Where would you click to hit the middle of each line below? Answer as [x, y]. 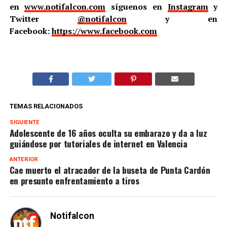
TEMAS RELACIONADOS [46, 106]
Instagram [188, 7]
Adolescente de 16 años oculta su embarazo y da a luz [108, 133]
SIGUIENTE [24, 123]
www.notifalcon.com [65, 7]
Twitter [43, 19]
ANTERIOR [24, 160]
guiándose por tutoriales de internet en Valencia [98, 144]
